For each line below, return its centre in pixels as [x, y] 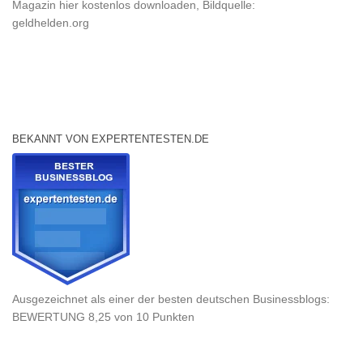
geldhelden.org [51, 22]
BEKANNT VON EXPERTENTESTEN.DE [111, 139]
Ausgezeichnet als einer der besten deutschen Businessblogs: [171, 299]
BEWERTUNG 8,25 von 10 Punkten [107, 316]
